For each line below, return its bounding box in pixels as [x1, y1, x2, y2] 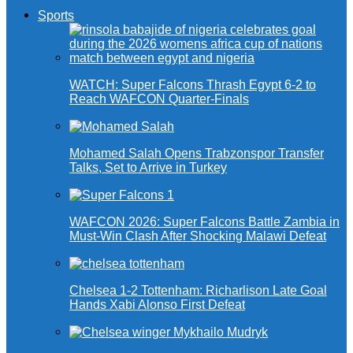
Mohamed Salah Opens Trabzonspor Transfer [69, 147, 324, 161]
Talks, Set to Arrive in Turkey [69, 161, 227, 175]
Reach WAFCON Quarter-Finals [69, 92, 249, 106]
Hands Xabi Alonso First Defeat [69, 298, 245, 312]
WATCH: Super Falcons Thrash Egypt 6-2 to [69, 78, 316, 92]
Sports [38, 9, 74, 23]
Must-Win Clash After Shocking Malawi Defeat [69, 229, 326, 243]
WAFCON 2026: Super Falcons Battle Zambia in [69, 215, 340, 229]
